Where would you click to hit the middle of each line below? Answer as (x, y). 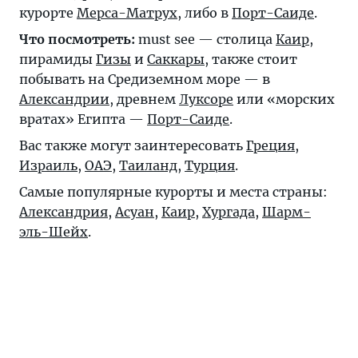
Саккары (176, 59)
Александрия (64, 211)
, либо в (205, 12)
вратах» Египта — (83, 119)
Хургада (229, 211)
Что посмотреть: (77, 39)
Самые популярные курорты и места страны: (173, 191)
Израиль (48, 165)
